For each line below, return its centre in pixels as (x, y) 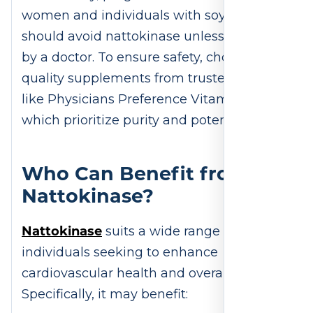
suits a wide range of (170, 231)
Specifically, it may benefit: (107, 294)
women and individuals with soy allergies (152, 16)
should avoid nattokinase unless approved (155, 37)
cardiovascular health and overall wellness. (156, 273)
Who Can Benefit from (135, 172)
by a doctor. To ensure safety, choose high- (155, 58)
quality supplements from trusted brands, (152, 79)
